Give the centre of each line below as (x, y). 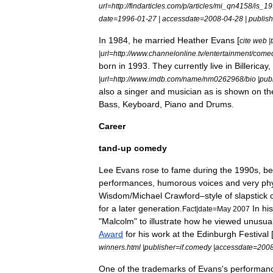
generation (159, 208)
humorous (177, 183)
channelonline (172, 53)
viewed (228, 221)
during (205, 170)
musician (185, 91)
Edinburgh (217, 234)
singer (136, 91)
